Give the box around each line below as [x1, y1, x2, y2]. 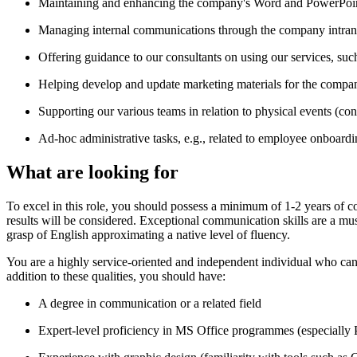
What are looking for [6, 162, 178, 183]
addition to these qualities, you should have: [6, 269, 226, 283]
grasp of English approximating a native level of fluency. [6, 227, 290, 241]
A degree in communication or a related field [38, 296, 261, 310]
